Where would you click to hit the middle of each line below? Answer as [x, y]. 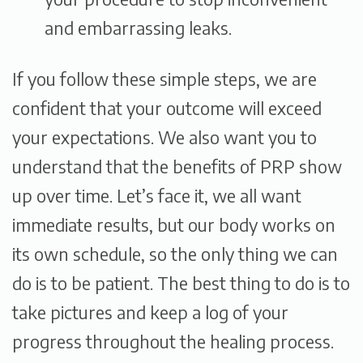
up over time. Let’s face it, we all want [157, 195]
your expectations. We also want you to [164, 137]
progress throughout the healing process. [173, 341]
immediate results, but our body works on [174, 224]
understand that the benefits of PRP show [177, 166]
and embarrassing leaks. [138, 28]
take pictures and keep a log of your [150, 312]
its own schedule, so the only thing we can [175, 254]
